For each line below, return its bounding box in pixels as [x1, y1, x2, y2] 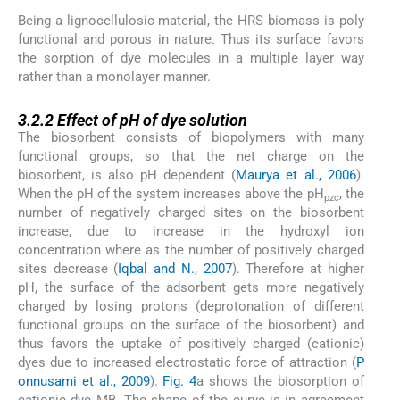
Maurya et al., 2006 [236, 167, 356, 184]
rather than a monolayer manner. [18, 68, 211, 85]
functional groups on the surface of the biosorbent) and [18, 317, 364, 334]
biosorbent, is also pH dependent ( [18, 167, 237, 184]
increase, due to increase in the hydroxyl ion [18, 223, 364, 240]
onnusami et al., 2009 [18, 373, 150, 390]
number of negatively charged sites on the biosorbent [18, 204, 364, 221]
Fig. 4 [162, 373, 197, 390]
